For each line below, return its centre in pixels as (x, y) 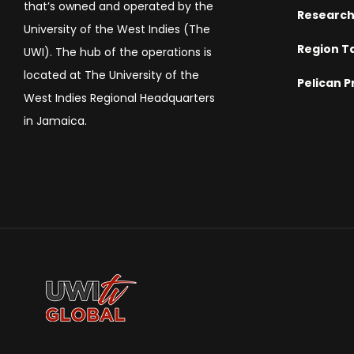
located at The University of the (111, 75)
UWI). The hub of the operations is (118, 53)
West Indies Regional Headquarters (119, 98)
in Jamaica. (55, 121)
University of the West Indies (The (117, 30)
